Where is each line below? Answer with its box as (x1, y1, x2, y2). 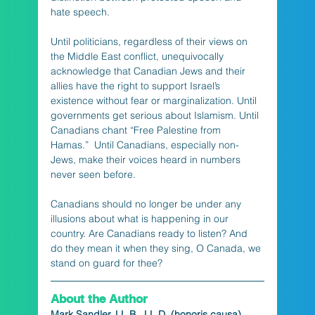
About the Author (50, 291, 148, 306)
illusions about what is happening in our (50, 212, 231, 225)
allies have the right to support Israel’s (50, 79, 223, 92)
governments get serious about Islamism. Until (50, 108, 262, 122)
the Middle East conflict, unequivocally (50, 49, 226, 63)
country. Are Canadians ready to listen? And (50, 226, 250, 240)
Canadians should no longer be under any (50, 197, 244, 210)
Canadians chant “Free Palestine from (50, 123, 224, 136)
